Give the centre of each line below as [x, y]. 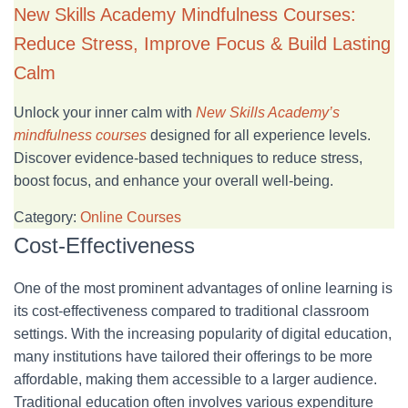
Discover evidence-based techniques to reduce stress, [188, 158]
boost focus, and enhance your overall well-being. [173, 181]
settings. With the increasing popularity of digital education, [203, 334]
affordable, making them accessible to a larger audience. [195, 380]
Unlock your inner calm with [105, 113]
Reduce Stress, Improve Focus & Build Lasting [202, 44]
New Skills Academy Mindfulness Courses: [185, 15]
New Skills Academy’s [268, 113]
